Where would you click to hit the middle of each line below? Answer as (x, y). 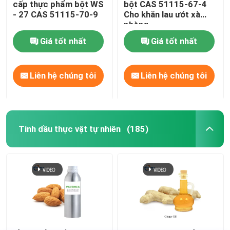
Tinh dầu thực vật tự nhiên (69, 129)
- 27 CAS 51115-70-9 (56, 14)
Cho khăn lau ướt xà (162, 14)
